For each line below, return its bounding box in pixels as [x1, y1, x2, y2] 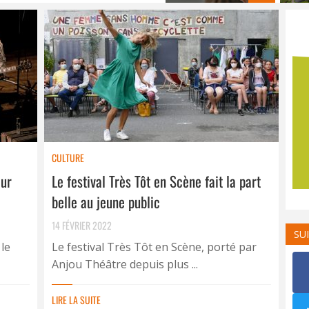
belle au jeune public [52, 191, 160, 212]
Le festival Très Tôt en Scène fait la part [52, 170, 261, 192]
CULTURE [52, 150, 84, 165]
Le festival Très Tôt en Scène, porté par [52, 239, 257, 255]
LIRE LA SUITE [52, 292, 101, 307]
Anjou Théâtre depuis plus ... [52, 257, 198, 272]
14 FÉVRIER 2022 [52, 218, 112, 232]
